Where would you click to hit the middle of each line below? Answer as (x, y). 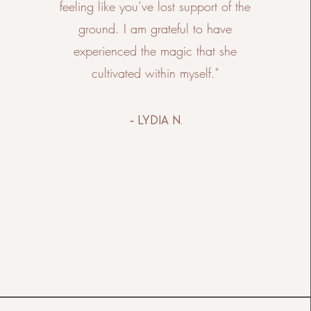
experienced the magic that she (155, 51)
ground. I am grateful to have (155, 28)
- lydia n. (156, 120)
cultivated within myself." (155, 73)
